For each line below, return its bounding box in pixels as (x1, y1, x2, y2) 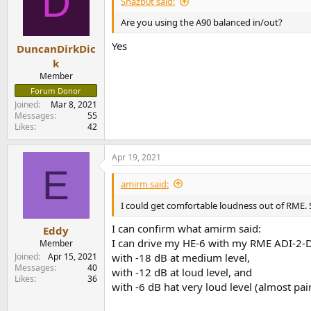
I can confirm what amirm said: (112, 221, 261, 236)
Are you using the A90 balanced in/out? (121, 16, 283, 28)
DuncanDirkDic (16, 41, 96, 56)
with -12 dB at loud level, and (112, 265, 252, 280)
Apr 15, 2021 (48, 251, 97, 262)
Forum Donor (31, 85, 81, 96)
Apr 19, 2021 (112, 151, 161, 163)
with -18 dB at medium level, (112, 251, 250, 265)
